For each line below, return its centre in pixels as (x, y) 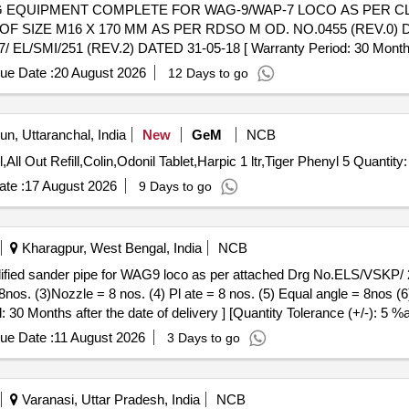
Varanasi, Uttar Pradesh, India (109, 399)
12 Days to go (208, 73)
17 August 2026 (70, 186)
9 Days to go (175, 186)
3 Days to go (203, 338)
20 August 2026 (100, 73)
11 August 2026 (99, 337)
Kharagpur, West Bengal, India (110, 248)
